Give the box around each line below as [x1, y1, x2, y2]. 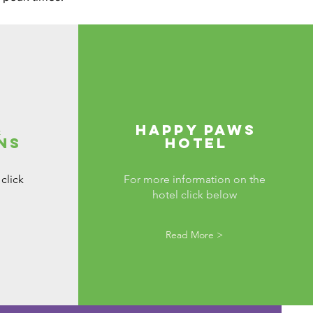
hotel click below [152, 188, 237, 201]
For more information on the [123, 173, 265, 186]
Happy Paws [136, 121, 256, 138]
